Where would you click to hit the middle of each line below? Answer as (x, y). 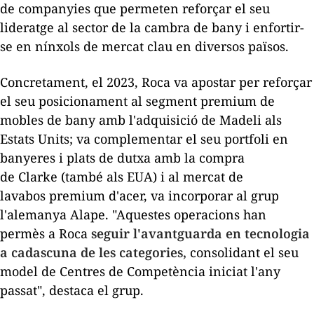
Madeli (240, 120)
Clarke (38, 177)
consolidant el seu (243, 253)
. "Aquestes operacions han (186, 215)
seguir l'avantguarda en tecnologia (200, 234)
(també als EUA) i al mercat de (150, 177)
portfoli (247, 139)
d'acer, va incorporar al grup (192, 196)
